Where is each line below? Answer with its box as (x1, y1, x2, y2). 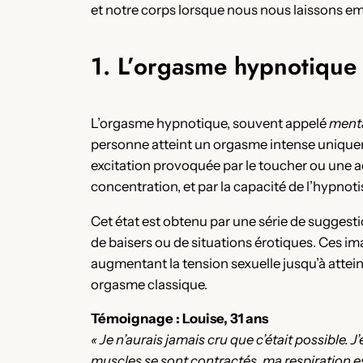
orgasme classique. (91, 275, 207, 293)
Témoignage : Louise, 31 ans (91, 310, 268, 327)
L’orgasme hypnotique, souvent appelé (91, 114, 329, 131)
